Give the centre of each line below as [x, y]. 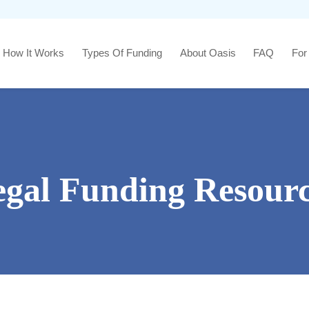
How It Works [34, 53]
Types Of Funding [122, 53]
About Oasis [208, 53]
